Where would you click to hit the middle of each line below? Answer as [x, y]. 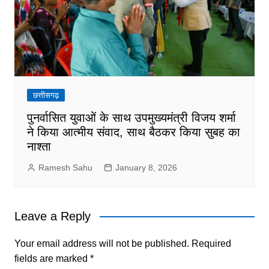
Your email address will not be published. [101, 244]
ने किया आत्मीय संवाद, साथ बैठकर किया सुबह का [133, 132]
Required [211, 244]
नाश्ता [39, 147]
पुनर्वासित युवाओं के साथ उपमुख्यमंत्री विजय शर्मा [131, 118]
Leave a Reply [52, 216]
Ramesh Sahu [65, 168]
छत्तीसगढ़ [46, 95]
